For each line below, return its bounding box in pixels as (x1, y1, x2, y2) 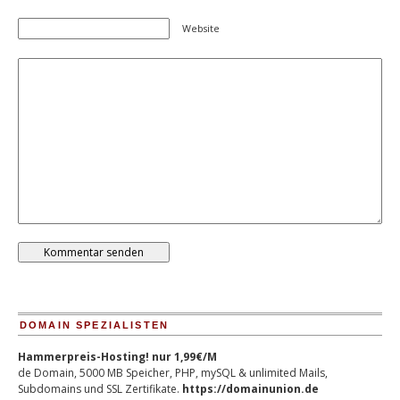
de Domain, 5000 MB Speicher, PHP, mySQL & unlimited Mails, (18, 365, 328, 380)
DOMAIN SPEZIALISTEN (20, 320, 170, 330)
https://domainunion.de (182, 381, 319, 396)
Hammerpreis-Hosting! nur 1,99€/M (18, 349, 217, 364)
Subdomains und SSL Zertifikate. (18, 381, 182, 396)
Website (182, 21, 220, 35)
